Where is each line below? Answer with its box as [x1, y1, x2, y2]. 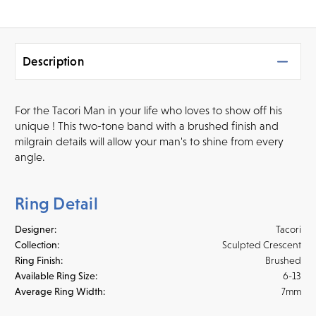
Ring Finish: [15, 255, 63, 267]
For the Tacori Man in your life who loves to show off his [15, 104, 282, 117]
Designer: [15, 224, 56, 236]
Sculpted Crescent [222, 239, 301, 251]
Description [23, 54, 84, 69]
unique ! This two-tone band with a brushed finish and [15, 119, 279, 133]
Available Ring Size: [15, 270, 97, 282]
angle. [15, 150, 45, 164]
